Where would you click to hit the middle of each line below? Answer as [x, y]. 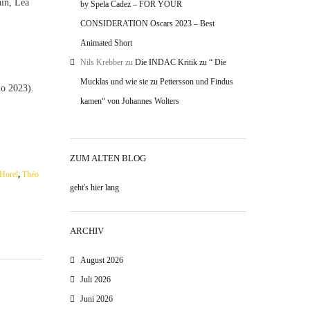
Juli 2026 [95, 280]
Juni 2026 [97, 299]
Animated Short [106, 43]
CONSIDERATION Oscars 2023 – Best [147, 24]
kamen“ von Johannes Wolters [130, 101]
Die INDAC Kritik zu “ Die [181, 62]
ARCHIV [87, 231]
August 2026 [102, 260]
